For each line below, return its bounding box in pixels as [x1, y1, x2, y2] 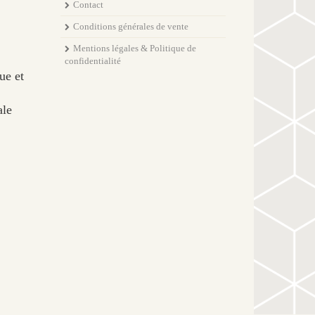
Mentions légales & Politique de [73, 42, 196, 53]
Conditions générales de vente [73, 20, 188, 32]
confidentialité [65, 55, 121, 66]
